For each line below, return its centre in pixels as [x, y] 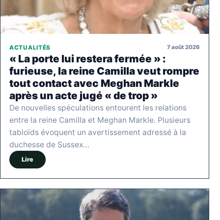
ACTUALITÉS [30, 47]
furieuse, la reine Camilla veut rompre [104, 71]
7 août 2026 [183, 47]
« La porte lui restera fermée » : [88, 58]
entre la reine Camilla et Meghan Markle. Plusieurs [100, 120]
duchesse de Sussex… [49, 144]
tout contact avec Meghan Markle [94, 83]
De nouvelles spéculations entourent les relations [98, 108]
